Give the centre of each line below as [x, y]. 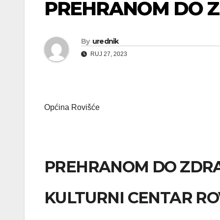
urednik [105, 41]
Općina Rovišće [72, 107]
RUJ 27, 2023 [108, 54]
